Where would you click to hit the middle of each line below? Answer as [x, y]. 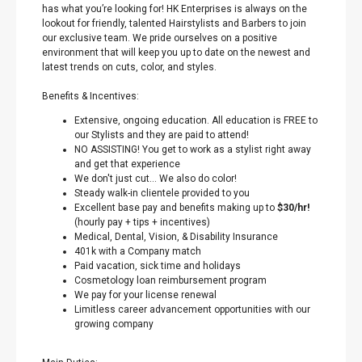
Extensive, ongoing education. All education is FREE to [196, 120]
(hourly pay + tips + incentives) [142, 222]
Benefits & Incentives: [90, 96]
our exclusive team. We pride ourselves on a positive [160, 38]
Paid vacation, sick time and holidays [158, 266]
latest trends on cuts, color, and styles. [129, 67]
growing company [114, 324]
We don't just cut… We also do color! [157, 179]
